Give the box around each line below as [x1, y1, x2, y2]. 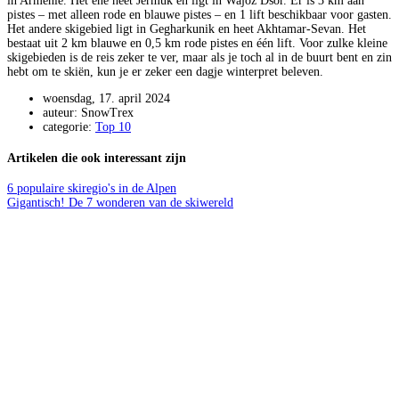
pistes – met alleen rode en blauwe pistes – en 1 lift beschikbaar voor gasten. [7, 8, 392, 22]
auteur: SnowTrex [43, 106, 134, 120]
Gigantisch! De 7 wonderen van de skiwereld [7, 196, 233, 210]
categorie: [43, 120, 95, 134]
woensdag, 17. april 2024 [43, 92, 170, 106]
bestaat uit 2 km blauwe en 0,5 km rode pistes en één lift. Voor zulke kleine [7, 37, 387, 51]
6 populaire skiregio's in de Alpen [7, 182, 176, 196]
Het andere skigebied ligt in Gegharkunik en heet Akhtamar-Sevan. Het [7, 22, 366, 37]
